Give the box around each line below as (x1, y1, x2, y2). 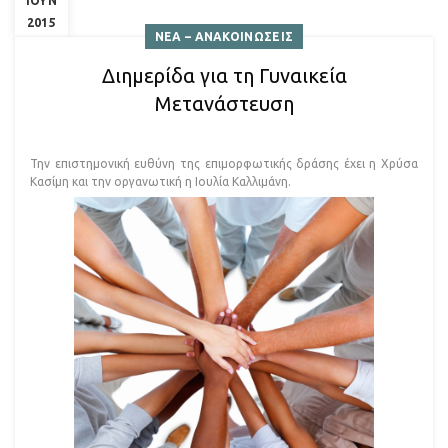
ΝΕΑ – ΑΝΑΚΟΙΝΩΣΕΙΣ (154, 29, 294, 43)
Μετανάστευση (154, 91, 294, 115)
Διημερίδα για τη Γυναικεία (101, 63, 347, 87)
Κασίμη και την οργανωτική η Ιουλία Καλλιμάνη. (30, 174, 291, 188)
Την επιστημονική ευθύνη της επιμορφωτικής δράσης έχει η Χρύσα (30, 156, 418, 170)
